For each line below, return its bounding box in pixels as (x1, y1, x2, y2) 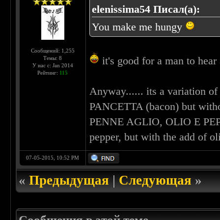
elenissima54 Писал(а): (92, 3, 200, 16)
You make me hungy (92, 21, 186, 33)
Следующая (119, 173, 192, 188)
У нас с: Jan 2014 (32, 62, 73, 69)
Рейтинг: (37, 70, 60, 76)
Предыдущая (29, 173, 110, 188)
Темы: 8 (43, 55, 62, 61)
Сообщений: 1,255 (30, 48, 75, 54)
